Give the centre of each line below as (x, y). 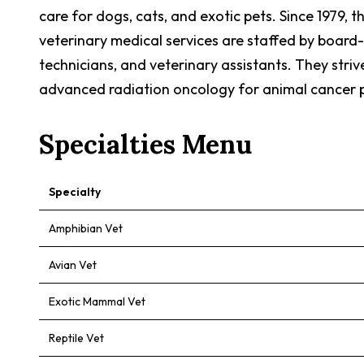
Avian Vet (73, 265)
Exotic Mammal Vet (97, 301)
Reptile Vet (76, 338)
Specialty (75, 192)
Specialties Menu (145, 144)
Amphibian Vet (86, 228)
